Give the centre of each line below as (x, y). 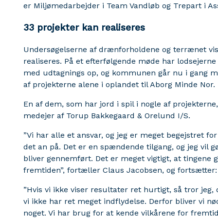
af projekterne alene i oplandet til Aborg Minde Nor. (119, 84)
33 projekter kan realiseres (84, 28)
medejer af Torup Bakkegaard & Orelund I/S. (107, 115)
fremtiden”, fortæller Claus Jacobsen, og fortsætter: (120, 170)
